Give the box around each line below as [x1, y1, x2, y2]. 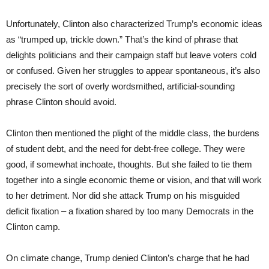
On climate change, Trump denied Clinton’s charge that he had [6, 252, 249, 263]
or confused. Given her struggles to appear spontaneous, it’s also [6, 65, 260, 76]
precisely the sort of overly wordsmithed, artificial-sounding [6, 80, 235, 91]
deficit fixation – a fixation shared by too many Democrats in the [6, 205, 253, 216]
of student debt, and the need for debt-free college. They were [6, 143, 245, 154]
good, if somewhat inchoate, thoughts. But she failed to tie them [6, 159, 252, 169]
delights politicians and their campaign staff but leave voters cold [6, 49, 256, 60]
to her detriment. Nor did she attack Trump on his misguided [6, 190, 240, 201]
